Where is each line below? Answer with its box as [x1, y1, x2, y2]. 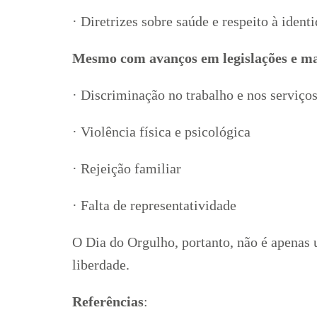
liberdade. [72, 257, 129, 273]
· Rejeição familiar [72, 161, 181, 177]
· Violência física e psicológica [72, 124, 250, 140]
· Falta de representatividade [72, 197, 236, 214]
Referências [72, 294, 144, 310]
